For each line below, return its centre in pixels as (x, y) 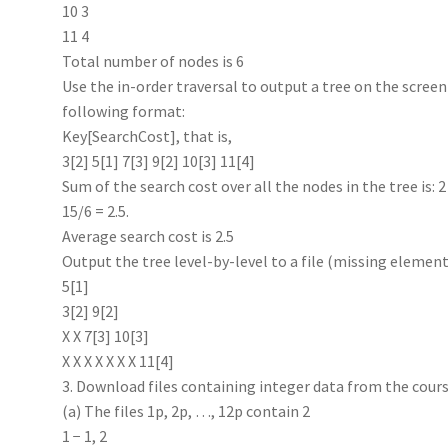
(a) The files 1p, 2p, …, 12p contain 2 (186, 410)
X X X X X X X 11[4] (118, 360)
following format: (124, 110)
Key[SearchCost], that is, (147, 135)
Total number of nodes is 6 (153, 60)
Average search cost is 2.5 (148, 235)
